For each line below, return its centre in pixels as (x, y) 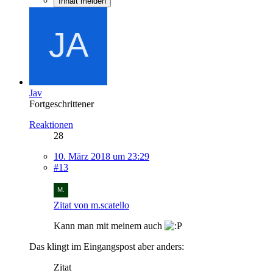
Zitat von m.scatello (91, 205)
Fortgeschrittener (62, 104)
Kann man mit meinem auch (109, 225)
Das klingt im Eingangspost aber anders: (107, 246)
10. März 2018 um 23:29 (101, 156)
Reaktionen (51, 124)
